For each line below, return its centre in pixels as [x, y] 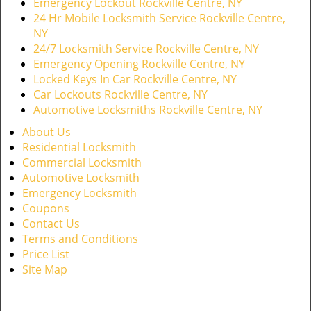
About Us [47, 132]
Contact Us [51, 224]
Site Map [45, 269]
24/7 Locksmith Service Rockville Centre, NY [146, 49]
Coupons [46, 208]
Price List [46, 254]
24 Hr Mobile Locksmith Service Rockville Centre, [159, 18]
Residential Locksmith [79, 147]
